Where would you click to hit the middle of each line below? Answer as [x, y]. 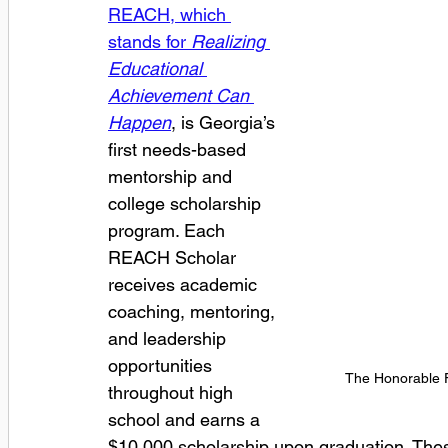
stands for [149, 41]
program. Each [169, 230]
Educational [157, 68]
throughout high [173, 392]
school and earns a [186, 419]
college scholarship [187, 203]
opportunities [162, 365]
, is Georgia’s [225, 122]
